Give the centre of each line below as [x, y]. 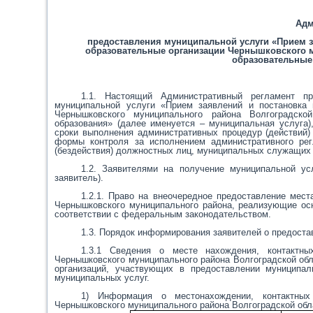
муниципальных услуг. [102, 278]
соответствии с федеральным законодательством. [163, 214]
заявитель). [79, 178]
